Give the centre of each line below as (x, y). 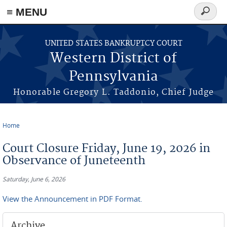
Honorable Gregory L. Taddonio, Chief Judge (113, 92)
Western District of (113, 59)
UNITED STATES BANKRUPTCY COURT (113, 44)
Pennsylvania (113, 77)
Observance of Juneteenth (74, 161)
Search (209, 17)
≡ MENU (27, 12)
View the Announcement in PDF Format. (72, 199)
